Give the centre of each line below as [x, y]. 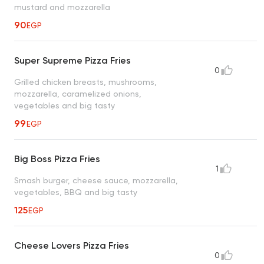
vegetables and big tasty [65, 106]
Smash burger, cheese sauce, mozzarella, [96, 181]
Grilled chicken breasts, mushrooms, [85, 82]
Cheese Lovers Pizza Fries [72, 246]
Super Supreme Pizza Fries [72, 61]
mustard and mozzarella [62, 7]
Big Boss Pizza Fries [57, 159]
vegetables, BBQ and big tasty [76, 192]
